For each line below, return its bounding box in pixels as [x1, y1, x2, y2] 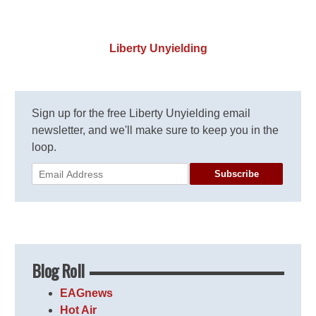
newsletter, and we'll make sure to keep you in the [32, 124, 279, 137]
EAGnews [60, 287, 114, 300]
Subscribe [214, 168, 259, 179]
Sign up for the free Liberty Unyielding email [32, 107, 251, 120]
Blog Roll [32, 257, 84, 284]
